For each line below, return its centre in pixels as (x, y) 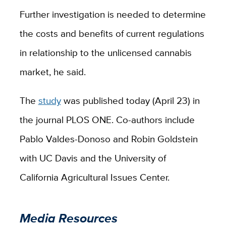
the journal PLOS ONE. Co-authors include (107, 120)
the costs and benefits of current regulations (112, 34)
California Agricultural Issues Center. (94, 177)
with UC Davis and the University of (93, 158)
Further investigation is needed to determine (112, 14)
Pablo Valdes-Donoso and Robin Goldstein (108, 139)
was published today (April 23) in (130, 101)
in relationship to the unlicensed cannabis (105, 53)
